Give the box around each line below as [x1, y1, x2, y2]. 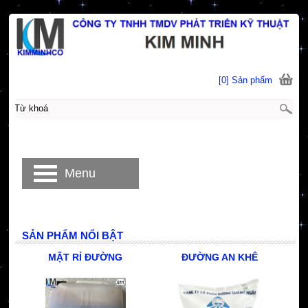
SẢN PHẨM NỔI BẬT [21, 230, 123, 241]
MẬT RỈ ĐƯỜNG [48, 252, 123, 263]
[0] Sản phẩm [219, 75, 273, 86]
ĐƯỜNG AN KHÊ [181, 252, 258, 263]
